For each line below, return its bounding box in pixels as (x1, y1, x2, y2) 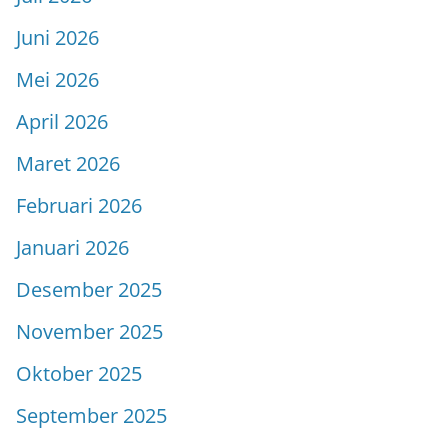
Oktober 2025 (16, 359, 142, 387)
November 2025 (16, 317, 163, 345)
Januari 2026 (16, 233, 129, 261)
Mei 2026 (16, 65, 99, 93)
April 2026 (16, 107, 108, 135)
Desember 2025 (16, 275, 162, 303)
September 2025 (16, 401, 167, 429)
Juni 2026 (16, 23, 99, 51)
